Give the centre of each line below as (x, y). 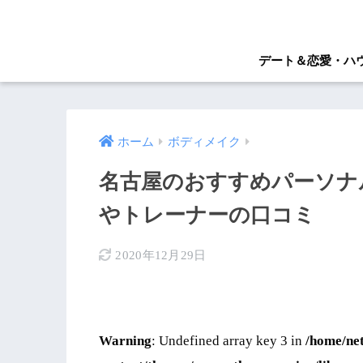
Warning (125, 341)
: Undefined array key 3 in (228, 341)
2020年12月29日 (161, 256)
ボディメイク (204, 142)
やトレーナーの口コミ (207, 216)
